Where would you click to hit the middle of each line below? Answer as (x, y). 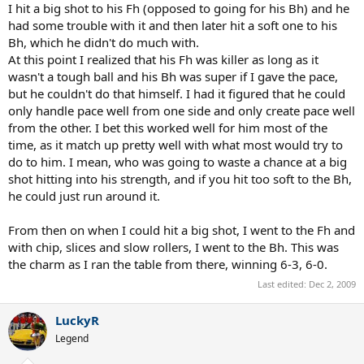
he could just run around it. (84, 196)
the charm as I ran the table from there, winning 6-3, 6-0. (168, 264)
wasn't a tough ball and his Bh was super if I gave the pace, (173, 76)
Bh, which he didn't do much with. (104, 42)
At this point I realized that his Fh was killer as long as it (163, 59)
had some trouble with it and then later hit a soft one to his (173, 25)
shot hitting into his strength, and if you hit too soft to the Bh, (180, 179)
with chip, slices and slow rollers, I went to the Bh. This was (173, 247)
